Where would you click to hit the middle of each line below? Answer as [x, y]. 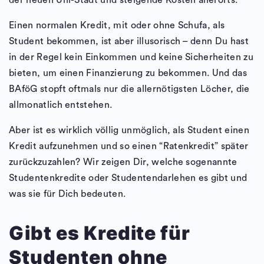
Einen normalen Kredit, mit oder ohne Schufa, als [117, 25]
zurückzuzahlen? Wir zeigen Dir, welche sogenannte [123, 162]
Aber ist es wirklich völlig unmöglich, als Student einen [129, 130]
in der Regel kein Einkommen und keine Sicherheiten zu [131, 57]
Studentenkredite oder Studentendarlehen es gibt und [128, 178]
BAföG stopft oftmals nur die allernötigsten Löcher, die [129, 89]
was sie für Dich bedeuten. [67, 194]
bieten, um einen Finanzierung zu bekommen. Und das [128, 73]
